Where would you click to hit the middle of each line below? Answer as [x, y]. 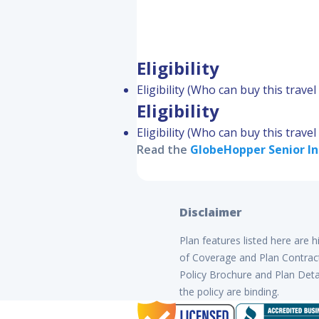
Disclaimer [211, 213]
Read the [163, 150]
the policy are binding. [229, 292]
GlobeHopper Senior [247, 150]
